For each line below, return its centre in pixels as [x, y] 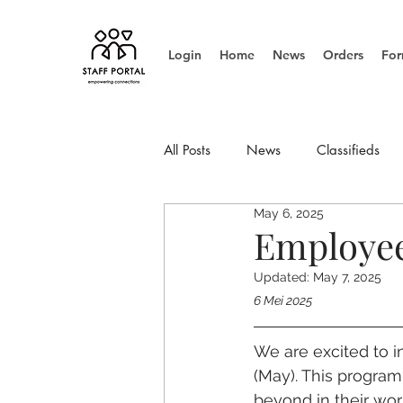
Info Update [235, 221]
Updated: [283, 277]
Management [345, 221]
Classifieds [348, 149]
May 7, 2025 [347, 277]
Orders [343, 55]
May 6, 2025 [289, 213]
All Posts [187, 149]
